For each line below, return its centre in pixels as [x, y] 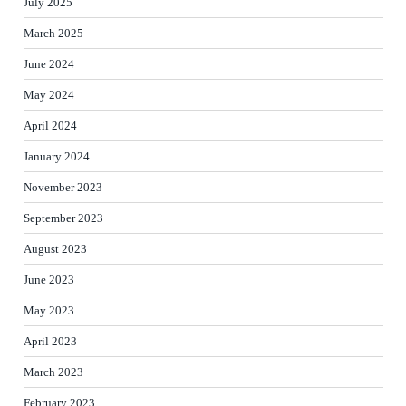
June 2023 [49, 279]
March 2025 [53, 33]
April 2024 [50, 125]
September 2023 [63, 217]
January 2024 [57, 156]
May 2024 [49, 94]
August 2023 [55, 248]
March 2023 [53, 372]
